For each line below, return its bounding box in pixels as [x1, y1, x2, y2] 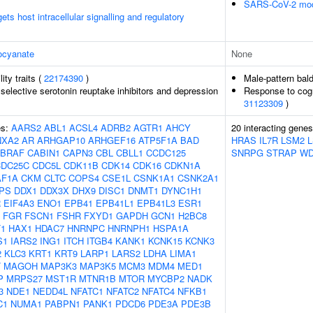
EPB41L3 [137, 196, 175, 210]
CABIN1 [27, 146, 60, 159]
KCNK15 [148, 234, 182, 247]
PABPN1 [45, 297, 80, 310]
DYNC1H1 [161, 184, 202, 197]
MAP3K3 [41, 259, 77, 272]
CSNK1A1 [133, 171, 175, 184]
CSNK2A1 [177, 171, 219, 184]
